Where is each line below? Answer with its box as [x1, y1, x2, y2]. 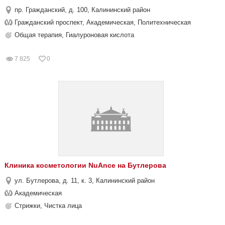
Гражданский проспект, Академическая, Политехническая [15, 19, 191, 26]
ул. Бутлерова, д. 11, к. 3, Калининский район [15, 177, 155, 184]
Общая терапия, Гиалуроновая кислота [15, 31, 134, 39]
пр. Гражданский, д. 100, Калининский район [15, 6, 150, 14]
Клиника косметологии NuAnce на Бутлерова [5, 161, 166, 169]
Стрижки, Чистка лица [15, 202, 82, 209]
